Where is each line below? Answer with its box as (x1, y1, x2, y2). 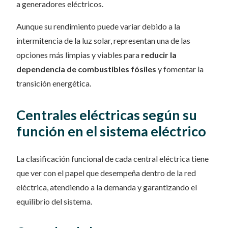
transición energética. (16, 78, 91, 89)
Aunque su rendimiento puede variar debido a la (16, 21, 180, 32)
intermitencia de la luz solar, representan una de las (16, 36, 190, 46)
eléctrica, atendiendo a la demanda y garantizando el (16, 182, 197, 192)
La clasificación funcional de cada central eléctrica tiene (16, 154, 209, 164)
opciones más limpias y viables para (16, 50, 141, 60)
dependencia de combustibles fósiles (16, 64, 156, 74)
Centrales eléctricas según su (16, 106, 197, 124)
